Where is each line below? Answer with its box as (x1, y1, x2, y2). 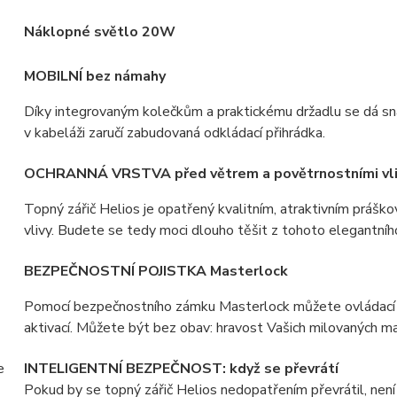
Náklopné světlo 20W (23, 22, 175, 43)
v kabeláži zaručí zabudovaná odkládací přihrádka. (23, 123, 325, 144)
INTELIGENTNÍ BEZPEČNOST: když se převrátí (23, 359, 339, 379)
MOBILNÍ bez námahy (23, 66, 166, 87)
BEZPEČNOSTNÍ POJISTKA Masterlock (23, 261, 288, 282)
